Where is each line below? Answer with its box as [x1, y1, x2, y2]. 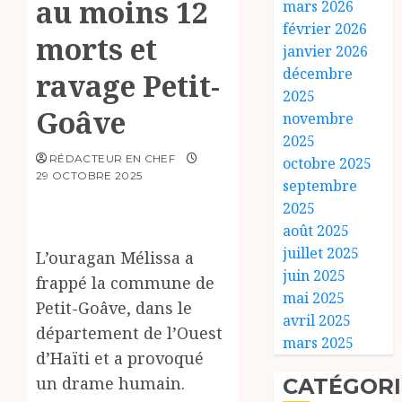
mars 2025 [283, 333, 354, 353]
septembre [283, 176, 358, 196]
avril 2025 [283, 310, 352, 330]
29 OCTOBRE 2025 [36, 169, 143, 182]
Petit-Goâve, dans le [36, 297, 192, 319]
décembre [283, 64, 354, 83]
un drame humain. [36, 372, 185, 394]
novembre [283, 109, 354, 128]
